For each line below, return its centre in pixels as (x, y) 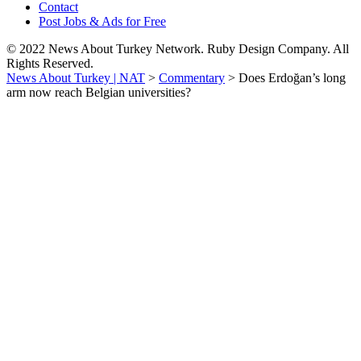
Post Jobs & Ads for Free (102, 21)
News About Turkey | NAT (76, 78)
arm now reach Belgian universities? (99, 92)
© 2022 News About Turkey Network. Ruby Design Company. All (178, 49)
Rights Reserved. (50, 63)
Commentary (192, 78)
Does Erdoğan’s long (292, 78)
